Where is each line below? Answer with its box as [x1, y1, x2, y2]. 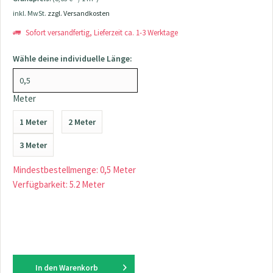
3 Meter [19, 140, 47, 151]
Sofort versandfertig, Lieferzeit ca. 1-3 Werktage [24, 27, 178, 38]
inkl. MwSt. [13, 9, 48, 18]
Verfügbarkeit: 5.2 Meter [13, 179, 105, 190]
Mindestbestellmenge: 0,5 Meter [13, 164, 136, 175]
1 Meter [19, 116, 47, 127]
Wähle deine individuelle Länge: [13, 53, 132, 64]
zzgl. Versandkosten [48, 9, 110, 18]
